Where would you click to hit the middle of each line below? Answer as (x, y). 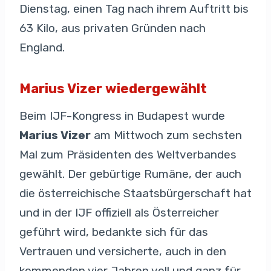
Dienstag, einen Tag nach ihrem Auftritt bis (134, 8)
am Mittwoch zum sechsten (166, 135)
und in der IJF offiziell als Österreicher (119, 213)
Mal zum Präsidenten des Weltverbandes (128, 155)
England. (42, 47)
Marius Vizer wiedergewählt (113, 89)
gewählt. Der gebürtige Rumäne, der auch (130, 174)
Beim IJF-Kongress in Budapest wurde (122, 116)
